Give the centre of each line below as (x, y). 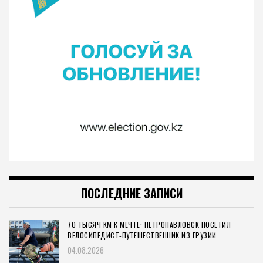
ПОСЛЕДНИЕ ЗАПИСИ (131, 193)
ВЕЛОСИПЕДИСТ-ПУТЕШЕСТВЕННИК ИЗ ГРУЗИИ (142, 235)
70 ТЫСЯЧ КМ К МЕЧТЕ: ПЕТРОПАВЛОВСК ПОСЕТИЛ (149, 225)
